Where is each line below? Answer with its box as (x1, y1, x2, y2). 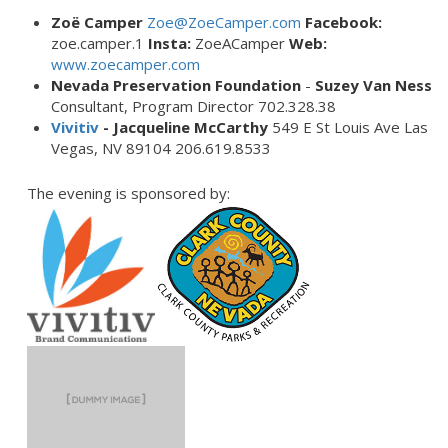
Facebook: (305, 12, 382, 33)
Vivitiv (51, 117, 103, 138)
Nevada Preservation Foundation (51, 75, 301, 96)
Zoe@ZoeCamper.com (147, 12, 301, 33)
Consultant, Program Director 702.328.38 (51, 96, 336, 117)
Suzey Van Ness (315, 75, 432, 96)
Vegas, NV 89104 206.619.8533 (51, 138, 271, 159)
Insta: (148, 33, 191, 54)
